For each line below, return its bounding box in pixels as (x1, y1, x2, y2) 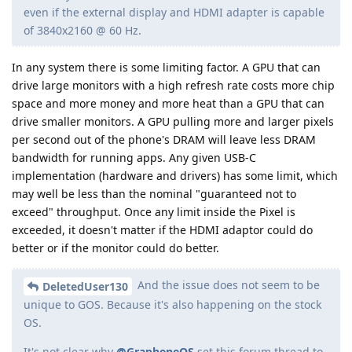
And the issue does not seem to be (134, 277, 320, 292)
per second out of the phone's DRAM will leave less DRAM (12, 131, 316, 147)
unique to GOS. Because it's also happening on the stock (24, 296, 321, 312)
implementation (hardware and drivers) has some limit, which (12, 167, 338, 183)
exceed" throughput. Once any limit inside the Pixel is (12, 203, 295, 219)
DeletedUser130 (42, 278, 128, 294)
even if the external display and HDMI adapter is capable (24, 4, 324, 20)
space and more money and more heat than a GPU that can (12, 95, 324, 111)
